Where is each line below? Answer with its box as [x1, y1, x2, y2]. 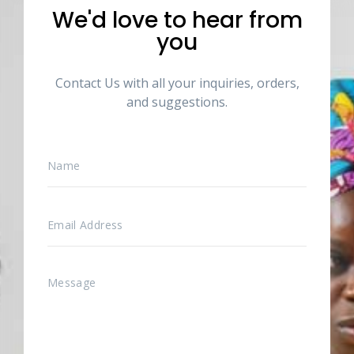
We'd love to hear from [51, 5, 303, 36]
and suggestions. [126, 93, 228, 111]
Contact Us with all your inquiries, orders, [55, 74, 299, 92]
